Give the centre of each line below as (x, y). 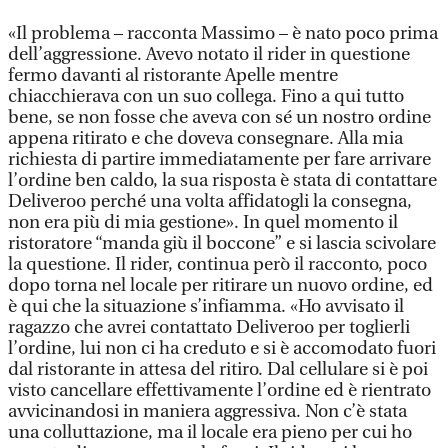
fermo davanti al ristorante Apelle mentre (173, 75)
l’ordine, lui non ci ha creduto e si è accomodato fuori (222, 348)
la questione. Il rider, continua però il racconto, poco (217, 264)
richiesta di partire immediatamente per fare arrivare (219, 159)
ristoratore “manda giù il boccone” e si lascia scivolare (222, 243)
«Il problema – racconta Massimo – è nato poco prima (223, 33)
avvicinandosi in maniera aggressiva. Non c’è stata (207, 411)
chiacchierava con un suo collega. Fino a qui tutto (206, 96)
